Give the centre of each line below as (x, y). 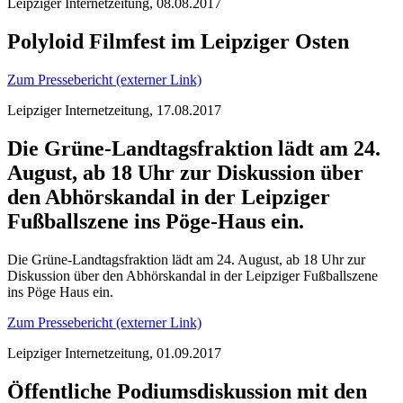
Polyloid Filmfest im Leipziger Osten (178, 42)
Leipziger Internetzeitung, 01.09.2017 (114, 354)
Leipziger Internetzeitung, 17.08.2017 (114, 111)
